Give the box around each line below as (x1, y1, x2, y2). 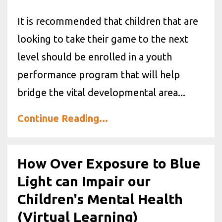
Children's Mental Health (17, 191, 183, 207)
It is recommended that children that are (17, 15, 198, 27)
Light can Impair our (17, 173, 151, 189)
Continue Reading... (17, 112, 108, 124)
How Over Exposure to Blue (17, 155, 201, 171)
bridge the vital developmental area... (17, 86, 185, 98)
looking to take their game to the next (17, 33, 188, 45)
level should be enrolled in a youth (17, 51, 172, 62)
